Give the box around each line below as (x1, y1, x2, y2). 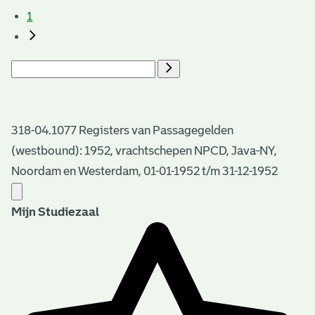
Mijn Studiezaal (11, 205, 99, 219)
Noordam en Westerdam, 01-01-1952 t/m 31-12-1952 (11, 164, 278, 178)
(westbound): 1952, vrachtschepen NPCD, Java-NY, (11, 143, 277, 157)
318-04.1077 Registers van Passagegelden (11, 123, 233, 137)
